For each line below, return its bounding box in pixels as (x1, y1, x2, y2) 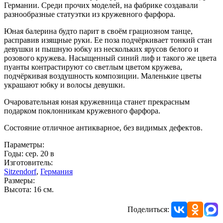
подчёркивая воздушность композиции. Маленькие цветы (4, 71, 202, 80)
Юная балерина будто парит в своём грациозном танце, (4, 26, 193, 35)
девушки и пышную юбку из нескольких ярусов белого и (4, 44, 199, 53)
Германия (40, 167, 73, 176)
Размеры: (4, 176, 35, 185)
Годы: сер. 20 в (4, 149, 54, 158)
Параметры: (4, 140, 44, 149)
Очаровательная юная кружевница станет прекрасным (4, 97, 190, 106)
